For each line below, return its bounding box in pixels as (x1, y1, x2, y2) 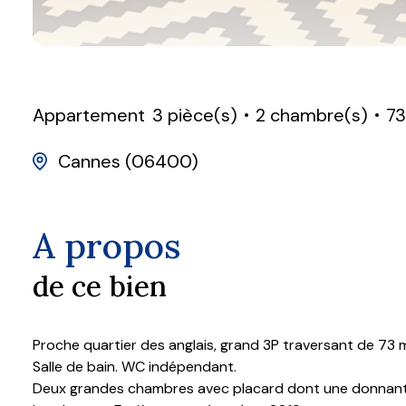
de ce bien (33, 267, 167, 304)
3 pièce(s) (152, 103, 237, 128)
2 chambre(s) (256, 103, 368, 128)
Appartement (33, 103, 145, 128)
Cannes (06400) (58, 149, 198, 173)
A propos (33, 222, 180, 268)
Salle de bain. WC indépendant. (33, 356, 237, 376)
